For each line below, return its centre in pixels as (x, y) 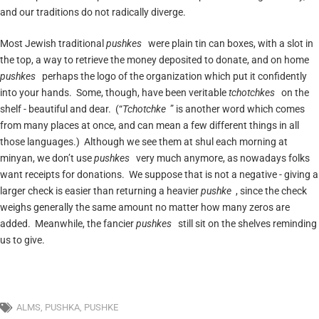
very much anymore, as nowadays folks (223, 158)
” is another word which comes (237, 109)
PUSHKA (62, 307)
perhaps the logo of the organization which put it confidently (173, 76)
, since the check (271, 191)
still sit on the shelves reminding (246, 224)
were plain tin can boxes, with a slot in (229, 43)
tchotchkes (252, 93)
